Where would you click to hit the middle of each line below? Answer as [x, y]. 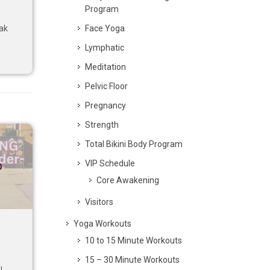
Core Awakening [128, 180]
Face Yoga [105, 28]
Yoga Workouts [102, 224]
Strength [102, 125]
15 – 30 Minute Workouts [132, 260]
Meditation [105, 67]
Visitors [99, 202]
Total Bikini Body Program [134, 144]
